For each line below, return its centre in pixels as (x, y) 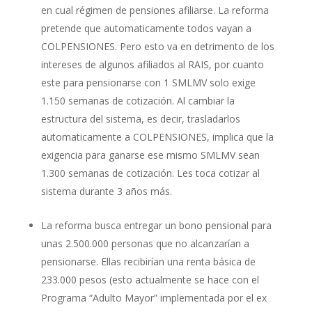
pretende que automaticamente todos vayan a (146, 28)
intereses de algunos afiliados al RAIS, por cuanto (152, 64)
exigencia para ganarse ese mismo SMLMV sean (150, 155)
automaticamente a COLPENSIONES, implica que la (157, 136)
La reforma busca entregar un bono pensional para (156, 225)
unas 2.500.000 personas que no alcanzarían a (145, 243)
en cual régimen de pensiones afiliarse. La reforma (155, 10)
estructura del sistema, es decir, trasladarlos (140, 118)
